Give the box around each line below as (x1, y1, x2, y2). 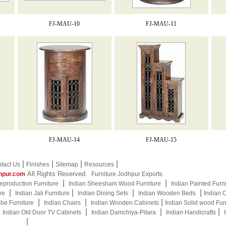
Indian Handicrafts (166, 209, 216, 216)
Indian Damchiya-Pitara (91, 209, 156, 216)
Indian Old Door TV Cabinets (3, 209, 81, 216)
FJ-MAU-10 (49, 20, 80, 27)
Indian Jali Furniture (15, 190, 70, 197)
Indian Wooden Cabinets (90, 199, 159, 206)
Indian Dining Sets (78, 190, 128, 197)
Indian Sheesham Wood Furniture (69, 180, 161, 187)
